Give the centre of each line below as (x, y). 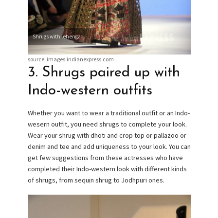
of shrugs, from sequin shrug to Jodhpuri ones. (96, 180)
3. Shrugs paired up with (104, 73)
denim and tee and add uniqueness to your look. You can (109, 147)
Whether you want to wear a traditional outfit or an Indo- (109, 113)
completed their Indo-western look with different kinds (107, 169)
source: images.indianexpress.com (71, 59)
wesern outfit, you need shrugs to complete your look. (107, 124)
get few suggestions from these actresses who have (105, 158)
